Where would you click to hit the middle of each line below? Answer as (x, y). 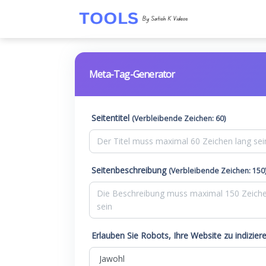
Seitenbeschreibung (130, 170)
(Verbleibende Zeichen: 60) (179, 118)
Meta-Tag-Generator (132, 74)
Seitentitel (112, 118)
